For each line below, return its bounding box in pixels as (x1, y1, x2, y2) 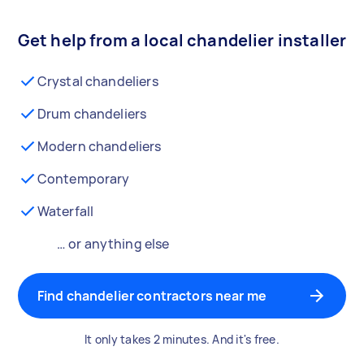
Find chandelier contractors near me (37, 287, 267, 305)
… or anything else (56, 235, 170, 253)
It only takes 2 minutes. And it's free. (84, 331, 279, 347)
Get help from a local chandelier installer (17, 29, 347, 51)
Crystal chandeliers (37, 72, 158, 90)
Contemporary (37, 170, 130, 188)
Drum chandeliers (37, 105, 147, 123)
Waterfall (37, 202, 94, 220)
